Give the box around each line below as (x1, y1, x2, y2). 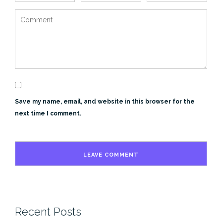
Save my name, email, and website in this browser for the (15, 98, 195, 106)
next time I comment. (15, 110, 81, 117)
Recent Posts (15, 205, 81, 218)
